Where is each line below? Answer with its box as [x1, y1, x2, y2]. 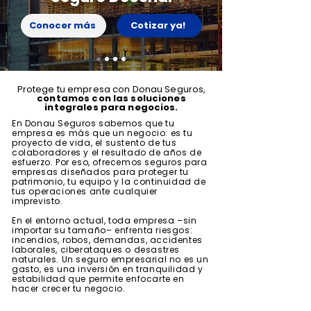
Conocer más [28, 19, 96, 32]
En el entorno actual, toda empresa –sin [12, 215, 197, 226]
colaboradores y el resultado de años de [12, 146, 202, 158]
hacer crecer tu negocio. [12, 283, 126, 294]
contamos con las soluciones [37, 92, 186, 105]
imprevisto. [12, 195, 63, 207]
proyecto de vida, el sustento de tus [12, 137, 177, 149]
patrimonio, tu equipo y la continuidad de [12, 176, 206, 187]
